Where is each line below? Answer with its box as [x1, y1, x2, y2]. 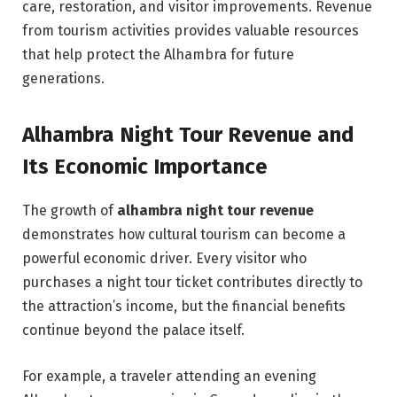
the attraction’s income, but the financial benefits [22, 297, 346, 315]
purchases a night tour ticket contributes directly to [22, 273, 362, 291]
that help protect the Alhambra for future [22, 45, 294, 63]
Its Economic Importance [22, 153, 268, 179]
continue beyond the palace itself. [22, 321, 245, 339]
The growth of [22, 201, 117, 219]
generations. [22, 69, 105, 87]
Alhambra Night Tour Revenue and [22, 121, 354, 147]
